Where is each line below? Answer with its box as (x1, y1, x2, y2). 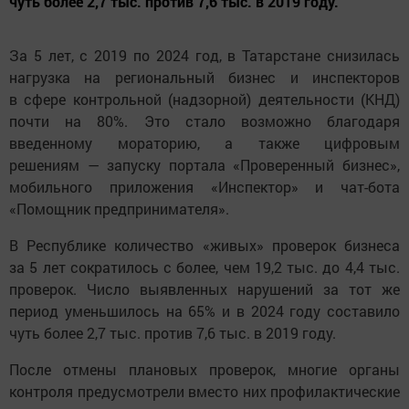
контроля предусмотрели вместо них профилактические (9, 382, 400, 402)
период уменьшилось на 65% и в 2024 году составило (9, 301, 400, 321)
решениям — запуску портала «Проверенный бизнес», (9, 155, 400, 175)
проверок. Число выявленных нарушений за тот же (9, 279, 400, 299)
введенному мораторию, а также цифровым (9, 133, 400, 153)
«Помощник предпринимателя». (9, 199, 229, 219)
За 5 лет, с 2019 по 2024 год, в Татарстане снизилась (9, 46, 400, 66)
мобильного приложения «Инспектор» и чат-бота (9, 177, 400, 197)
